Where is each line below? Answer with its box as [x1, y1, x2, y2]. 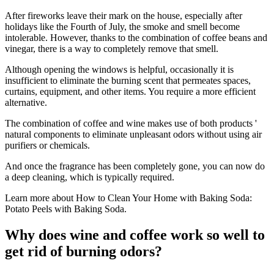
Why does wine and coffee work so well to [5, 226, 265, 243]
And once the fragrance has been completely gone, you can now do [5, 160, 265, 171]
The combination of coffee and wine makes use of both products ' [5, 117, 257, 128]
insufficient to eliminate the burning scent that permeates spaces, [5, 75, 251, 86]
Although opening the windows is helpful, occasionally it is [5, 64, 234, 75]
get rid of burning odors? [5, 243, 162, 259]
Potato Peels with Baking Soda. [5, 203, 127, 214]
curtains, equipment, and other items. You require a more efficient [5, 86, 256, 97]
